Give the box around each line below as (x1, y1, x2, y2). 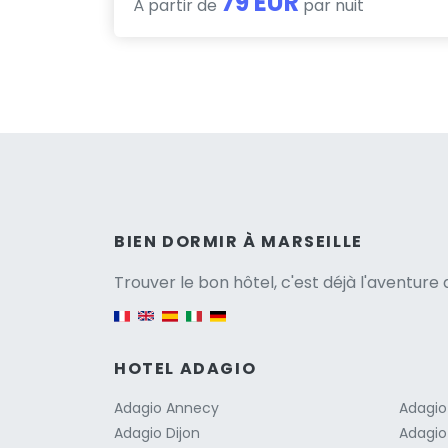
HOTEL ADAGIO (114, 356, 257, 380)
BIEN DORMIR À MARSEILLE (114, 229, 363, 253)
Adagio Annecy (114, 397, 219, 418)
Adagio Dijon (114, 422, 200, 443)
